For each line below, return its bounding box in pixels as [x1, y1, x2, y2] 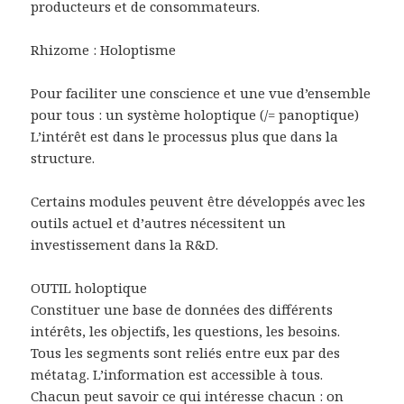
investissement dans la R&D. [31, 234, 219, 253]
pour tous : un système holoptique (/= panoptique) [31, 105, 360, 124]
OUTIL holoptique [31, 278, 148, 297]
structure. [31, 148, 96, 167]
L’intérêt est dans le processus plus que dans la [31, 126, 339, 145]
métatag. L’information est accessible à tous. [31, 364, 324, 383]
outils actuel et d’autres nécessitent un [31, 213, 287, 232]
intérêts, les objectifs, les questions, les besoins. [31, 321, 341, 340]
